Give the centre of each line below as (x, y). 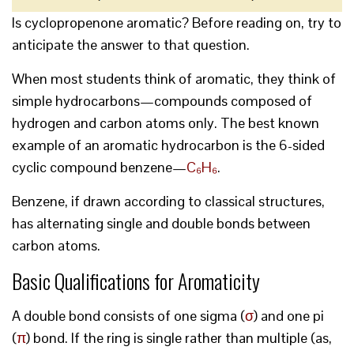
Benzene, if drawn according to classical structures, (168, 201)
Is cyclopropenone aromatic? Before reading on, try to (177, 23)
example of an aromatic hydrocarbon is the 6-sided (168, 145)
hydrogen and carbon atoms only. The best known (166, 123)
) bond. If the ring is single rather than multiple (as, (179, 338)
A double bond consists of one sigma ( (128, 316)
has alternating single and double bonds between (161, 224)
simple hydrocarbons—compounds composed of (162, 101)
